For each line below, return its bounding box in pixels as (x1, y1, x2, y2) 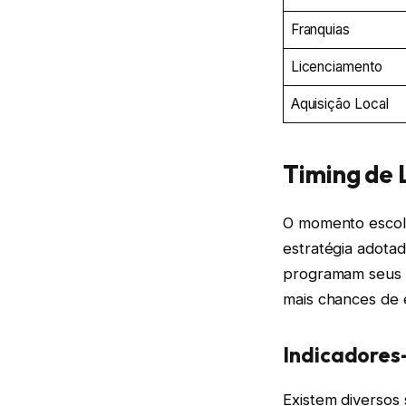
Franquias (290, 20, 350, 38)
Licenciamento (290, 57, 382, 75)
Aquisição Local (290, 94, 389, 112)
